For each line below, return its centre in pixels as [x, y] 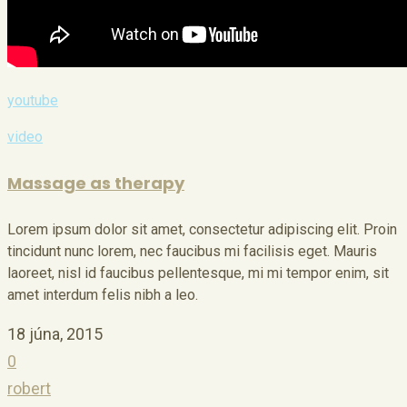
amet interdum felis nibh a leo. [103, 294]
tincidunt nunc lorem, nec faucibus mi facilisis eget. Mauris [192, 251]
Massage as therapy [96, 183]
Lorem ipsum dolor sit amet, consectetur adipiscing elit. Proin [202, 229]
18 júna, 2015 [55, 333]
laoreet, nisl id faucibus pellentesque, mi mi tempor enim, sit [198, 273]
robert [29, 388]
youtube [33, 100]
